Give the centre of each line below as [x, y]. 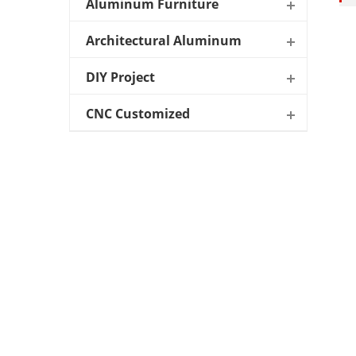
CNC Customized [138, 113]
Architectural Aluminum [164, 40]
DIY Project [120, 77]
